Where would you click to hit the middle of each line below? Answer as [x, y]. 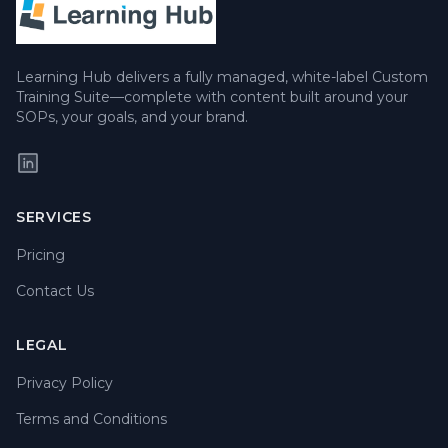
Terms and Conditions [91, 419]
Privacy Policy [64, 383]
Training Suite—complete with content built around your [212, 97]
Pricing [40, 255]
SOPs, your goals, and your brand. [132, 117]
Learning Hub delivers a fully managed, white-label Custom [222, 77]
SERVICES [54, 217]
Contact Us [55, 291]
